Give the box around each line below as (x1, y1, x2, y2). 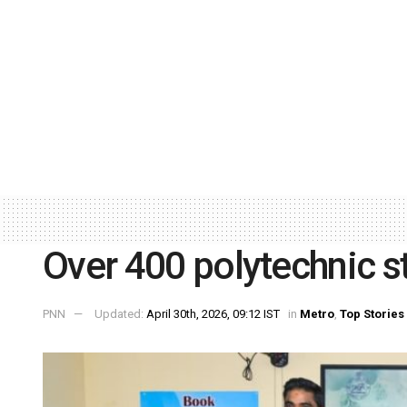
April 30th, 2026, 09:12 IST (146, 307, 280, 322)
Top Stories (340, 307, 404, 322)
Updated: (94, 307, 146, 322)
